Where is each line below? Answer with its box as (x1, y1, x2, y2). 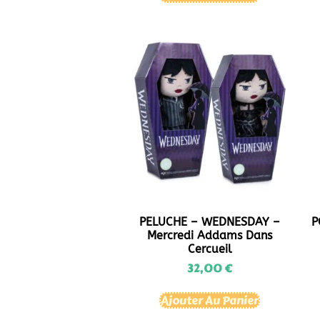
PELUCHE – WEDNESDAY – (139, 214, 281, 229)
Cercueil (187, 241, 232, 256)
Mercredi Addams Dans (147, 228, 273, 242)
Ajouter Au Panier (161, 291, 259, 309)
